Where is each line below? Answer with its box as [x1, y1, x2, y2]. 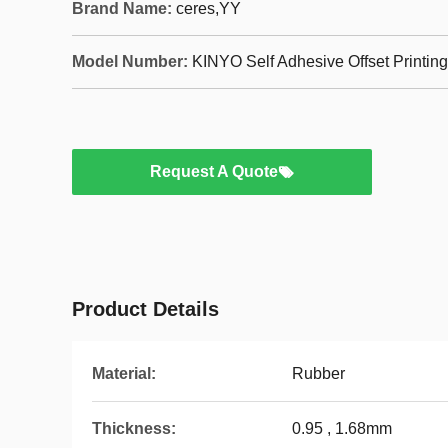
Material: [92, 365, 156, 382]
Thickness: [92, 420, 176, 437]
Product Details [72, 298, 219, 320]
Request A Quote [150, 163, 278, 180]
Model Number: [72, 53, 188, 70]
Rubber [292, 365, 345, 382]
